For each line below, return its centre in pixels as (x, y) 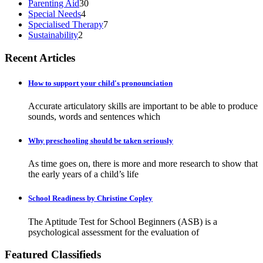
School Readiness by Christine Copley (90, 198)
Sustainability (53, 35)
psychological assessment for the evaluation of (114, 232)
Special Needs (55, 14)
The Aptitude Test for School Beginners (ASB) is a (123, 221)
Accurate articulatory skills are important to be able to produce (143, 106)
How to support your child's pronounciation (100, 83)
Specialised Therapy (66, 24)
